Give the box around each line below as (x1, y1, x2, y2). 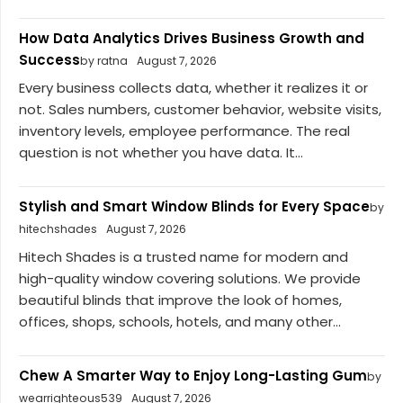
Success (19, 49, 80, 69)
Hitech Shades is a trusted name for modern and (19, 246, 348, 266)
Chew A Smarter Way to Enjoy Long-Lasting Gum (19, 365, 367, 385)
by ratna (80, 52, 128, 68)
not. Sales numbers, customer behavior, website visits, (19, 100, 381, 120)
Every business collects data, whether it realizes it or (19, 78, 368, 98)
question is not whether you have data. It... (19, 143, 303, 163)
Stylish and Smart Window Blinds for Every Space (19, 197, 370, 217)
